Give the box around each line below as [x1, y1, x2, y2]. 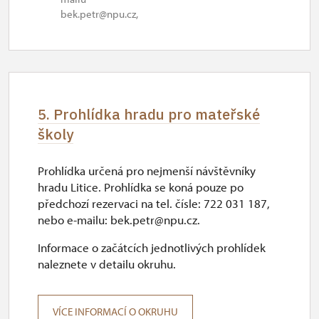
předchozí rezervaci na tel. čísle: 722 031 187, [38, 196, 270, 211]
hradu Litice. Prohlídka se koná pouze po [38, 179, 244, 194]
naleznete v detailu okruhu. [38, 256, 176, 271]
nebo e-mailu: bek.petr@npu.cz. [38, 212, 200, 227]
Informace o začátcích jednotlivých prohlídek [38, 240, 266, 255]
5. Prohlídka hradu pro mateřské [38, 105, 260, 124]
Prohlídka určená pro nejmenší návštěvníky [38, 163, 256, 178]
